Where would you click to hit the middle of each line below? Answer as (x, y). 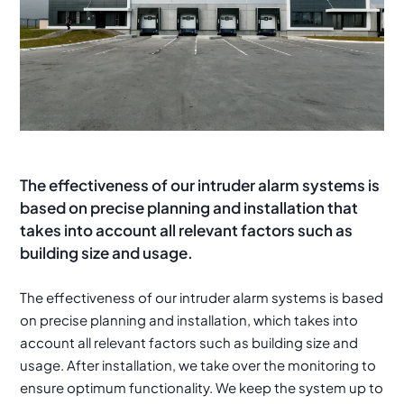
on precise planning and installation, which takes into (189, 319)
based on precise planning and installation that (189, 207)
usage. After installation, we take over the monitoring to (198, 364)
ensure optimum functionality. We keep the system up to (202, 387)
